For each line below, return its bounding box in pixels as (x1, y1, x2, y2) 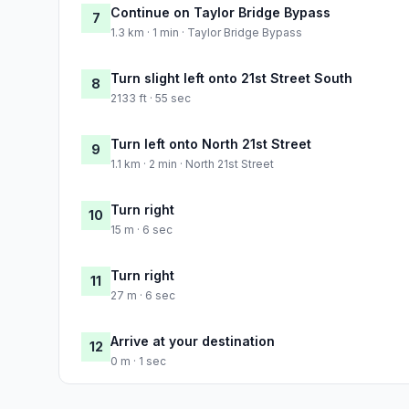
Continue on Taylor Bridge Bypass (110, 4, 330, 20)
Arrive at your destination (110, 332, 275, 349)
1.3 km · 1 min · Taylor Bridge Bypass (110, 25, 302, 39)
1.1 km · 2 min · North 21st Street (110, 156, 274, 171)
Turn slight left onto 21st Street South (110, 69, 352, 86)
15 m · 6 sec (110, 222, 173, 236)
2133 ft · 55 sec (110, 90, 191, 105)
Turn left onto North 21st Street (110, 135, 311, 152)
